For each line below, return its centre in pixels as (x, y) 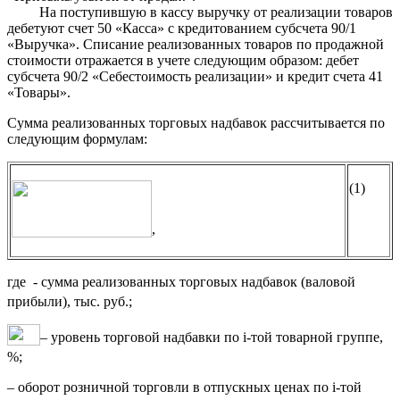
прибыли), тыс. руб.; (70, 301)
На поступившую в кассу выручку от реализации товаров (200, 12)
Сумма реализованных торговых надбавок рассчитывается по (196, 122)
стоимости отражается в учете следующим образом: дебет (183, 60)
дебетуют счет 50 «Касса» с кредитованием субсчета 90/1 (182, 28)
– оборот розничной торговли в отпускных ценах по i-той (184, 387)
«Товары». (39, 92)
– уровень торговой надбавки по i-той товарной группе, (212, 337)
